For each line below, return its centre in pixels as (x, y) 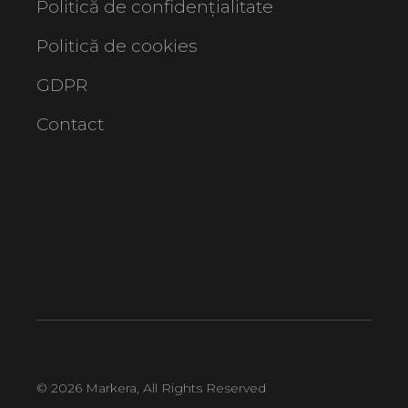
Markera (112, 388)
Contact (71, 124)
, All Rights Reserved (202, 388)
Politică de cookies (117, 46)
